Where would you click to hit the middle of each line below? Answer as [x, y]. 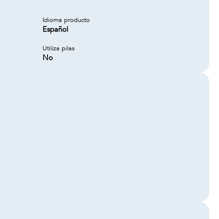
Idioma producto [66, 20]
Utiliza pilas [59, 48]
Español [55, 29]
